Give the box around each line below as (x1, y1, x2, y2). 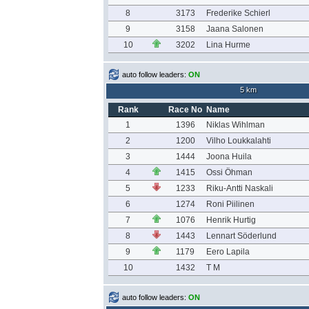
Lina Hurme (206, 40, 250, 50)
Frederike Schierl (206, 8, 270, 18)
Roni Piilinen (206, 199, 255, 209)
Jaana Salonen (206, 24, 263, 34)
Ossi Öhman (206, 168, 252, 177)
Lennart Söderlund (206, 231, 277, 241)
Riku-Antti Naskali (206, 183, 273, 193)
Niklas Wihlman (206, 120, 265, 130)
